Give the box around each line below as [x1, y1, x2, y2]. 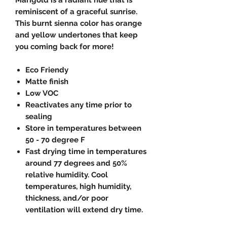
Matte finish [25, 77, 68, 86]
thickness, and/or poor [25, 193, 108, 203]
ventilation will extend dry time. [25, 205, 143, 214]
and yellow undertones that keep [15, 30, 138, 40]
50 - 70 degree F [25, 135, 85, 144]
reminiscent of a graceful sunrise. [15, 7, 137, 16]
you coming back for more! [15, 42, 114, 51]
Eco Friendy [25, 65, 68, 74]
